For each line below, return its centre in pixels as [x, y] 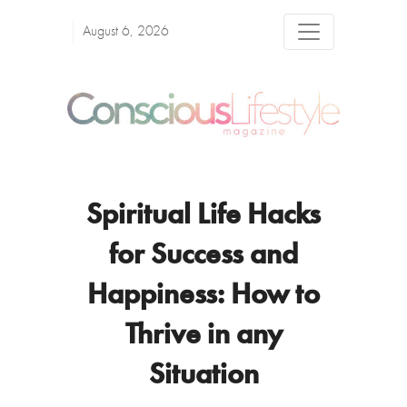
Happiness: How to [203, 297]
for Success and [203, 257]
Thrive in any [203, 337]
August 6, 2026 [126, 32]
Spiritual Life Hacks [203, 217]
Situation [203, 377]
